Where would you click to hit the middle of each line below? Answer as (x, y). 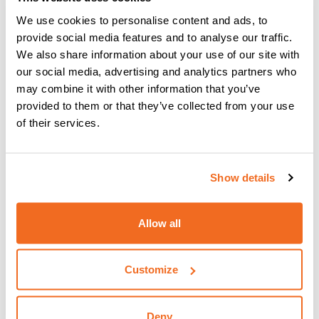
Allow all (159, 223)
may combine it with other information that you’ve (138, 88)
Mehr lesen (56, 188)
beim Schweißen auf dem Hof (121, 169)
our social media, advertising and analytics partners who (156, 71)
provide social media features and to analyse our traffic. (155, 37)
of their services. (58, 122)
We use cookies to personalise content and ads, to (142, 20)
